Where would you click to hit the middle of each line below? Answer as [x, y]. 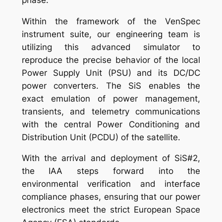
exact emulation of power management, [111, 98]
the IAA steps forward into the [111, 171]
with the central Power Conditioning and [111, 124]
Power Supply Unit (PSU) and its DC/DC [111, 73]
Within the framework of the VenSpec [111, 21]
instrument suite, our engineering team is [111, 34]
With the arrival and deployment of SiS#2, [111, 158]
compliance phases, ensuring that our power [111, 197]
